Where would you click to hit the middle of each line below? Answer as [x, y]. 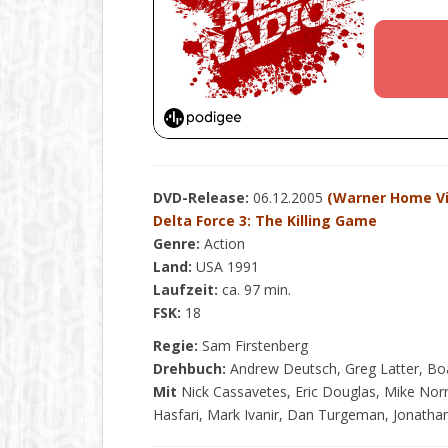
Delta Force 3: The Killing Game [265, 220]
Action [222, 243]
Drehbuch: [189, 368]
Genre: [176, 243]
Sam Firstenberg [253, 345]
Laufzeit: [185, 289]
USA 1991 [225, 266]
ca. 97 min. [254, 289]
